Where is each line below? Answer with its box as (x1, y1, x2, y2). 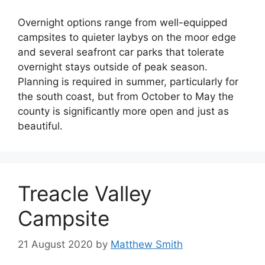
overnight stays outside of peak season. (18, 60, 208, 73)
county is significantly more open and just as (18, 105, 229, 117)
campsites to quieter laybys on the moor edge (18, 31, 236, 43)
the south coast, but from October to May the (18, 90, 234, 102)
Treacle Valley (18, 180, 151, 206)
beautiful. (18, 119, 63, 132)
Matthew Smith (111, 238, 183, 250)
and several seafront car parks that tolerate (18, 46, 224, 58)
